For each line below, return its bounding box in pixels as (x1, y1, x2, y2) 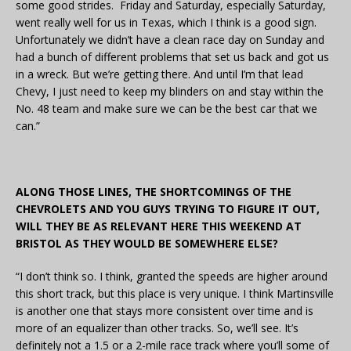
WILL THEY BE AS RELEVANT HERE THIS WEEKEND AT (16, 219, 302, 234)
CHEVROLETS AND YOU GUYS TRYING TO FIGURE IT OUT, (16, 201, 320, 217)
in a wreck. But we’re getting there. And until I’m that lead (16, 67, 303, 82)
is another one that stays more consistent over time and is (16, 303, 313, 319)
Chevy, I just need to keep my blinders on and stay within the (16, 84, 324, 100)
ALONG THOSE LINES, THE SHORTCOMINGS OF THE (16, 184, 291, 200)
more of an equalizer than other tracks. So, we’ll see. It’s (16, 320, 299, 336)
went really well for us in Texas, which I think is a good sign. (16, 15, 317, 31)
